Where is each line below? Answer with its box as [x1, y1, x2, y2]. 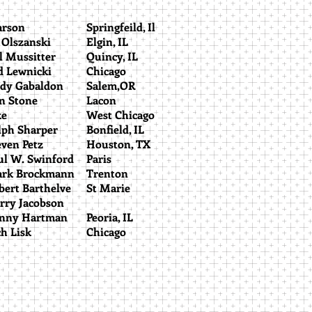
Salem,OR [86, 78, 135, 93]
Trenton [86, 166, 128, 180]
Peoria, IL [86, 210, 133, 224]
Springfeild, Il [86, 19, 155, 34]
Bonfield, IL [86, 122, 144, 136]
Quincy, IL [86, 49, 138, 63]
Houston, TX [86, 136, 150, 151]
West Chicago [86, 107, 155, 122]
